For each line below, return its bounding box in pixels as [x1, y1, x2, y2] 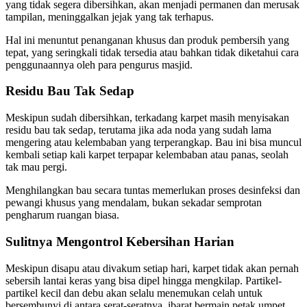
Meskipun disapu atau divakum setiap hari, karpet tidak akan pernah [5, 262, 299, 274]
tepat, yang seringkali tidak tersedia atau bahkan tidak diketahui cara [5, 46, 299, 58]
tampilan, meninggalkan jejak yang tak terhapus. [5, 10, 214, 23]
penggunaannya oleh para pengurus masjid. [5, 58, 193, 71]
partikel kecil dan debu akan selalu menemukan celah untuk [5, 286, 262, 299]
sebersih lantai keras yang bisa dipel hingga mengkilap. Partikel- [5, 274, 282, 286]
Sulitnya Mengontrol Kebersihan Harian [5, 234, 234, 249]
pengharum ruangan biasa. [5, 209, 119, 221]
